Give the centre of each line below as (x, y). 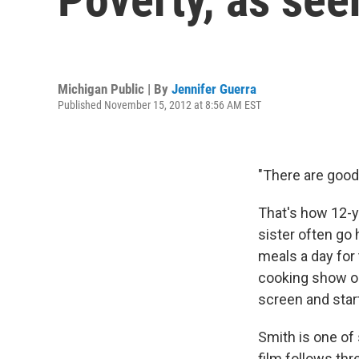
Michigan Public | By (115, 89)
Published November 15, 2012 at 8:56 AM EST (159, 105)
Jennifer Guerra (214, 89)
